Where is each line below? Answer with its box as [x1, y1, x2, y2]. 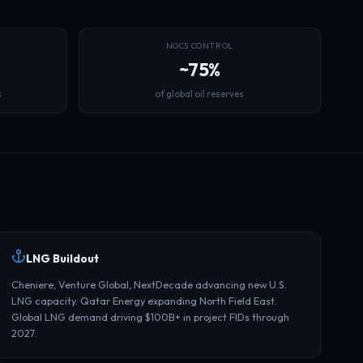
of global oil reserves [155, 88, 245, 100]
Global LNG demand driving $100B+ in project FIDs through [11, 310, 290, 323]
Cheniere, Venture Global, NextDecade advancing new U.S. [11, 278, 288, 291]
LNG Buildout [26, 251, 100, 266]
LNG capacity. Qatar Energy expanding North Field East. [11, 294, 278, 307]
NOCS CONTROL [165, 41, 233, 51]
